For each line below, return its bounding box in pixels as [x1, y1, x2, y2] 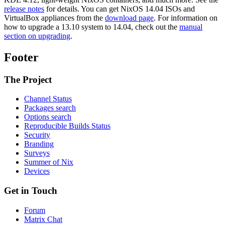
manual [179, 22, 202, 31]
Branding [24, 140, 54, 149]
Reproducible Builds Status [24, 122, 110, 131]
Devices [24, 167, 50, 176]
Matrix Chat [24, 214, 62, 223]
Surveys [24, 149, 50, 158]
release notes [4, 4, 44, 13]
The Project [4, 74, 52, 85]
